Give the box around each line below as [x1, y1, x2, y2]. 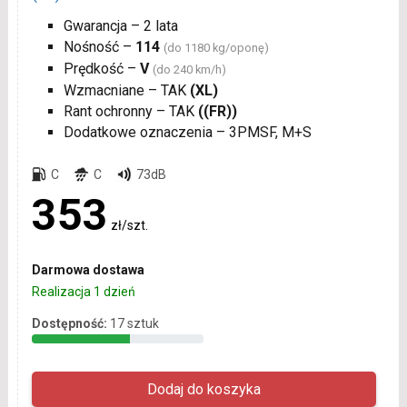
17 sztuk [109, 315, 159, 331]
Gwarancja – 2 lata [63, 16, 178, 35]
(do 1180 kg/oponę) [163, 40, 269, 55]
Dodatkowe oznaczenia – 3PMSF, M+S [63, 123, 312, 141]
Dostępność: [31, 315, 107, 331]
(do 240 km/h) [152, 62, 226, 76]
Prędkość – [63, 59, 140, 77]
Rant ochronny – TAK [63, 102, 198, 120]
